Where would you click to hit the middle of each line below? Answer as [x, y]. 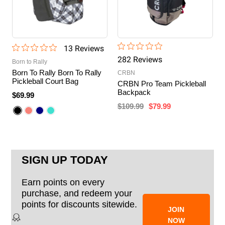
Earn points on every [63, 182]
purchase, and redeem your [77, 193]
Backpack [134, 92]
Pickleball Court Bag [45, 81]
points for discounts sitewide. [80, 204]
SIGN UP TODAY [65, 160]
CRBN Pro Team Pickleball [162, 83]
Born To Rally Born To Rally [57, 72]
